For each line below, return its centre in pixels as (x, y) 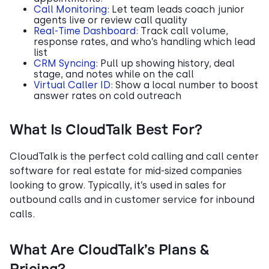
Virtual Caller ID (72, 85)
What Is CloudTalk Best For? (106, 130)
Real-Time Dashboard (85, 31)
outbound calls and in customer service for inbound (132, 199)
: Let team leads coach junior (176, 9)
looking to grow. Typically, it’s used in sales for (118, 185)
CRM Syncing (65, 63)
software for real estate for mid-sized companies (126, 171)
